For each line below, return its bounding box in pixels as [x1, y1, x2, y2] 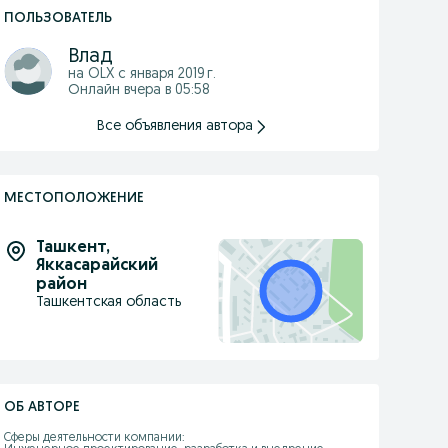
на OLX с [67, 67, 130, 83]
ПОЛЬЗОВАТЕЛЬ [3, 11, 112, 27]
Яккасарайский [35, 258, 158, 275]
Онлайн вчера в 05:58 [67, 83, 210, 99]
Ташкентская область [35, 295, 181, 311]
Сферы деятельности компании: [3, 432, 185, 445]
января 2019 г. [129, 67, 216, 83]
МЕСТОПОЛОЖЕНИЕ [3, 191, 144, 207]
